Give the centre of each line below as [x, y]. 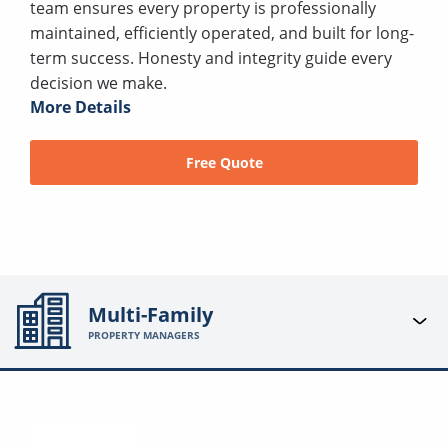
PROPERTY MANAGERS [144, 334]
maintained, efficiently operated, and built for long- [222, 32]
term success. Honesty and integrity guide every [211, 57]
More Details [80, 106]
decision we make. [98, 82]
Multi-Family [151, 314]
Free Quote [224, 162]
